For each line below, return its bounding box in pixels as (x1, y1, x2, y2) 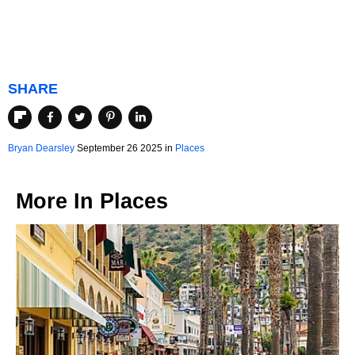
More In (16, 189, 100, 214)
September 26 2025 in (74, 143, 175, 155)
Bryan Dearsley (8, 143, 74, 155)
